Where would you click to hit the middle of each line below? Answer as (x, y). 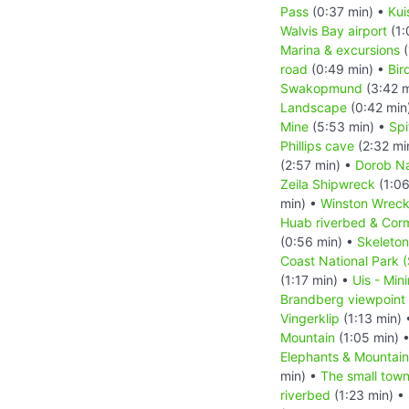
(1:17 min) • (316, 279)
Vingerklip (310, 318)
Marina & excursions (340, 49)
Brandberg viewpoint (343, 299)
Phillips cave (317, 145)
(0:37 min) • (348, 11)
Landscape (314, 107)
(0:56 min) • (319, 241)
